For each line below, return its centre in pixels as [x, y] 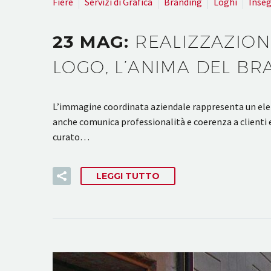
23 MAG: [94, 41]
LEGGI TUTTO [128, 176]
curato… [71, 136]
